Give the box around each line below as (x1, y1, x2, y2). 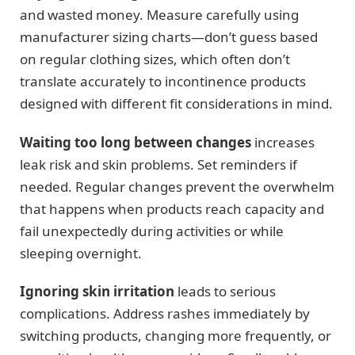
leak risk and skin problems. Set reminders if (20, 155, 297, 174)
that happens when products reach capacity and (20, 199, 324, 218)
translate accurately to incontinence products (20, 72, 306, 91)
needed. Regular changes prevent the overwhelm (20, 177, 334, 196)
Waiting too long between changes (20, 132, 251, 151)
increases (251, 132, 315, 151)
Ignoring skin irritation (20, 282, 174, 301)
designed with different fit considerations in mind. (20, 94, 333, 113)
